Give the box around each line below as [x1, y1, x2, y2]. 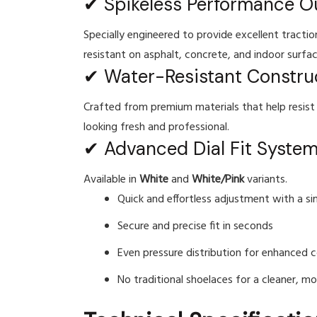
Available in [83, 171, 139, 190]
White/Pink [192, 171, 244, 190]
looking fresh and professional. [83, 118, 229, 137]
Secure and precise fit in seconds [117, 217, 273, 236]
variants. [244, 171, 287, 190]
